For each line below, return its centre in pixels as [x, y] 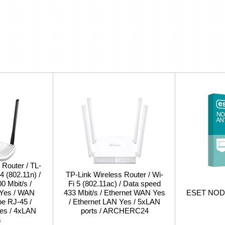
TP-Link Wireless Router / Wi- [115, 175]
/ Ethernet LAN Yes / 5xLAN [115, 202]
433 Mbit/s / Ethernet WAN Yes [115, 193]
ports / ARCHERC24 [115, 211]
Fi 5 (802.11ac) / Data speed [115, 184]
